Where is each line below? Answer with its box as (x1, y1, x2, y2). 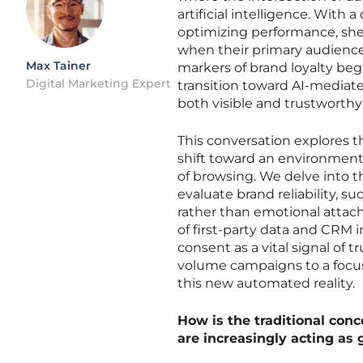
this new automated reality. (177, 275, 355, 291)
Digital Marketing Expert (26, 76, 171, 91)
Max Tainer (26, 58, 91, 73)
